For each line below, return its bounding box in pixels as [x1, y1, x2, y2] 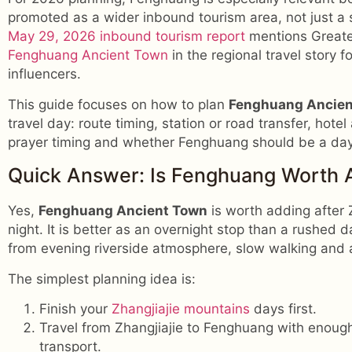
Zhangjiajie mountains [112, 300, 250, 317]
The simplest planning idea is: [8, 270, 196, 287]
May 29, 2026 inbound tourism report [8, 28, 245, 45]
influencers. [8, 66, 81, 82]
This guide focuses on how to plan [8, 96, 229, 112]
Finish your [39, 300, 112, 317]
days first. [250, 300, 317, 317]
